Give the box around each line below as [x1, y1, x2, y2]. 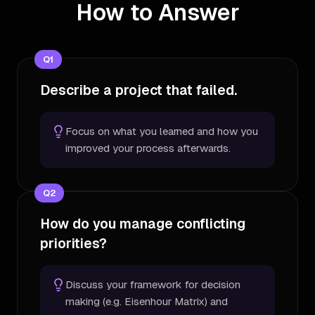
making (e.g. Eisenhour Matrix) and [65, 295, 228, 308]
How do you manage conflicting [40, 215, 245, 233]
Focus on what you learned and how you [65, 124, 258, 138]
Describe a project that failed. [40, 82, 237, 99]
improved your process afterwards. [65, 141, 231, 155]
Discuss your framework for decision [65, 278, 240, 291]
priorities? [40, 235, 107, 252]
